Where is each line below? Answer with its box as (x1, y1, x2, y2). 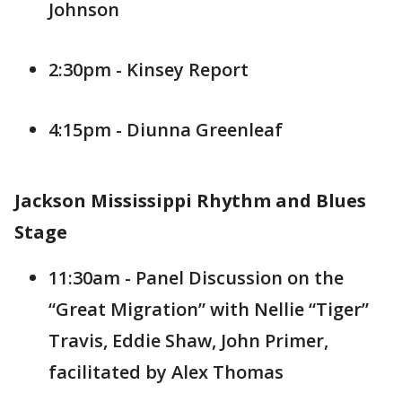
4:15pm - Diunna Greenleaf (48, 118, 283, 142)
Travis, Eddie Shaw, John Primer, (48, 328, 328, 353)
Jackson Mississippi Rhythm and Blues (14, 188, 366, 213)
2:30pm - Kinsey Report (48, 57, 249, 82)
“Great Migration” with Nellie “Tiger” (48, 297, 369, 321)
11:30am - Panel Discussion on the (48, 266, 344, 290)
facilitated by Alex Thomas (48, 360, 284, 384)
